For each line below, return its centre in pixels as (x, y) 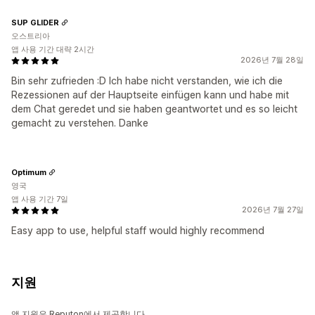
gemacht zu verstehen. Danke (80, 123)
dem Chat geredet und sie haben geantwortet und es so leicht (154, 109)
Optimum (29, 172)
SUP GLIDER (35, 22)
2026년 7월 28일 (272, 60)
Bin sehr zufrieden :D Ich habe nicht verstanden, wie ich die (147, 81)
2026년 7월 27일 (273, 210)
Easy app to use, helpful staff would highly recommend (138, 231)
